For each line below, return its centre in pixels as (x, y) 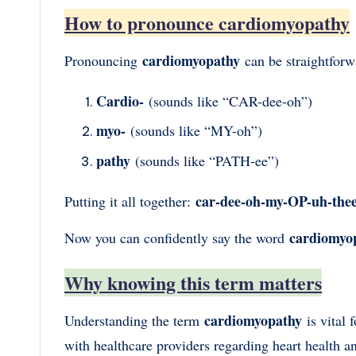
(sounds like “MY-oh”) (196, 131)
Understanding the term (132, 320)
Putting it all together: (128, 201)
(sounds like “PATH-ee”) (207, 160)
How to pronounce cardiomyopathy (207, 22)
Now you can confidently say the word (174, 237)
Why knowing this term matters (193, 282)
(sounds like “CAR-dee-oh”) (230, 101)
